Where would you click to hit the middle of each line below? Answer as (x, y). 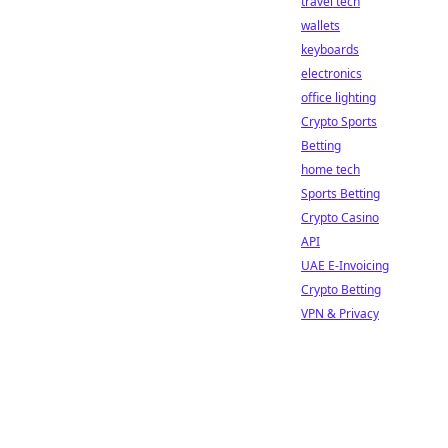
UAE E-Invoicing (345, 265)
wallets (320, 25)
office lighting (338, 97)
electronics (331, 73)
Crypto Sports (339, 121)
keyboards (330, 49)
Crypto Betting (341, 289)
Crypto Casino (340, 217)
